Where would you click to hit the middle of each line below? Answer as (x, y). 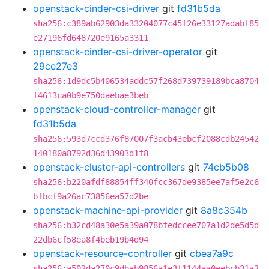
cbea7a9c (212, 253)
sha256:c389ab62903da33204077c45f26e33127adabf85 (146, 23)
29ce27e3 (56, 66)
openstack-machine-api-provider (108, 210)
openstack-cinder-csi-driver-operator (118, 52)
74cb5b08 (226, 167)
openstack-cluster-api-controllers (109, 167)
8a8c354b (224, 210)
